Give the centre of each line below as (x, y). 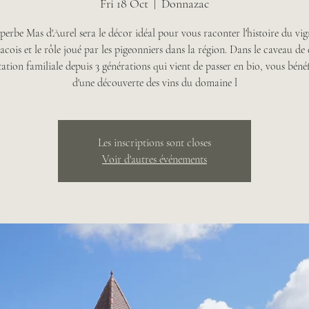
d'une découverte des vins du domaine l (154, 83)
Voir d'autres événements (154, 159)
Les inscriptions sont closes (154, 143)
